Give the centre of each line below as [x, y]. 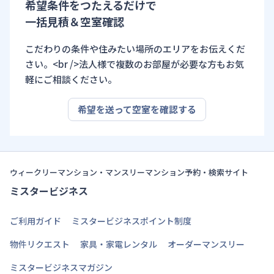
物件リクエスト [40, 244]
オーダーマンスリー [206, 244]
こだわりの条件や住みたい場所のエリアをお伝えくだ [135, 49]
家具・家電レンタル [119, 244]
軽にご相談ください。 [71, 80]
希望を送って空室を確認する [137, 109]
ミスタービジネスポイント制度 [131, 221]
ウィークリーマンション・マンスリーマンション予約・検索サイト [129, 172]
